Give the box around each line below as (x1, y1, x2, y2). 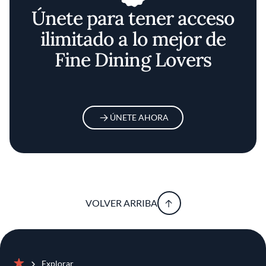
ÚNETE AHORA (109, 112, 169, 123)
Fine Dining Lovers (55, 47, 211, 72)
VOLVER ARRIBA (85, 197, 157, 209)
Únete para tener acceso (31, 6, 235, 31)
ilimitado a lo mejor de (40, 27, 226, 52)
